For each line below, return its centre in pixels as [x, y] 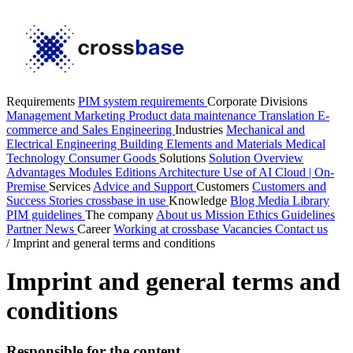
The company [121, 215]
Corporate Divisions [257, 101]
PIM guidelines [46, 215]
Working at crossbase [168, 229]
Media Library [294, 201]
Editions [137, 172]
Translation [288, 115]
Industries [201, 130]
